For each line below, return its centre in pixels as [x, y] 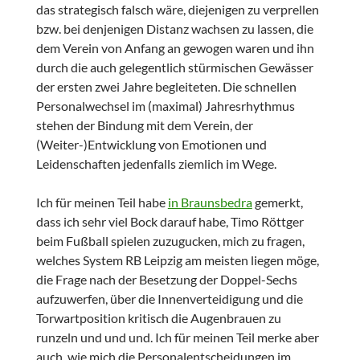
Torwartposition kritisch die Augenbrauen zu [158, 318]
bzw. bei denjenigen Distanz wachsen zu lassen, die [174, 29]
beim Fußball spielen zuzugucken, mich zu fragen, [170, 241]
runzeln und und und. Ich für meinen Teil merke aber [177, 337]
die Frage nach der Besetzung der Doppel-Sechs [166, 280]
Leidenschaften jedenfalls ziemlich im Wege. [156, 164]
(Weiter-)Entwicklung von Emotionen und [151, 145]
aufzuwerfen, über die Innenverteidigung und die [169, 299]
